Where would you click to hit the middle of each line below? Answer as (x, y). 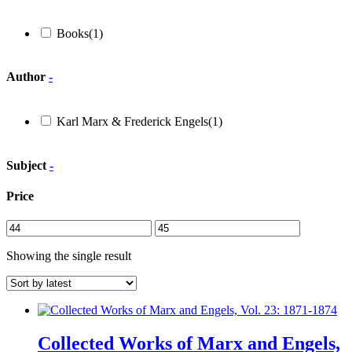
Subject (28, 165)
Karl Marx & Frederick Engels (132, 122)
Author (27, 77)
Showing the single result (69, 256)
